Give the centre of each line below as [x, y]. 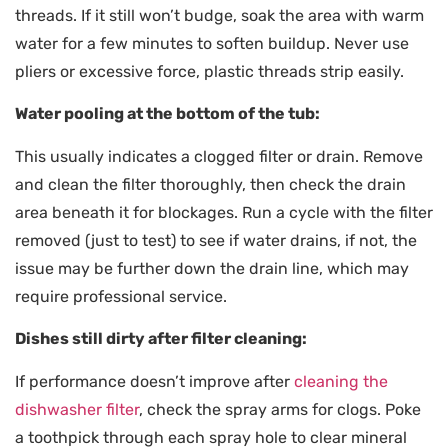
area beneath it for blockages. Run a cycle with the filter [224, 212]
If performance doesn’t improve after [154, 381]
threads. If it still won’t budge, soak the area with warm [219, 15]
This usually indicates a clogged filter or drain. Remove [219, 156]
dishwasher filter [77, 409]
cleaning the [341, 381]
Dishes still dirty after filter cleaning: [161, 339]
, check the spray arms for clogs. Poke [280, 409]
